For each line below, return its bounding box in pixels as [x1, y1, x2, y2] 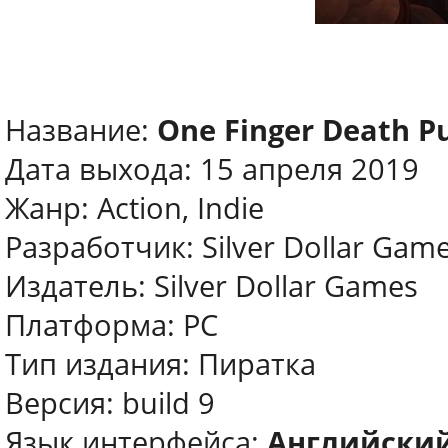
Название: [5, 110, 157, 150]
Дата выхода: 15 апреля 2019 [5, 149, 419, 189]
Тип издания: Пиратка [5, 344, 316, 384]
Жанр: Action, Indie [5, 188, 264, 228]
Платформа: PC [5, 305, 218, 345]
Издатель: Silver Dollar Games [5, 266, 418, 306]
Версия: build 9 [5, 383, 215, 423]
